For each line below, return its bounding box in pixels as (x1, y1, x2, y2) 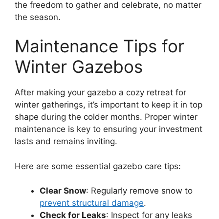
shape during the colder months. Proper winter (15, 112, 197, 122)
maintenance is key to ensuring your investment (15, 124, 202, 134)
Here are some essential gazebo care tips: (15, 161, 181, 171)
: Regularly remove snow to (86, 186, 193, 196)
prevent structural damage (40, 198, 144, 208)
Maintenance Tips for (15, 36, 184, 57)
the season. (15, 12, 61, 22)
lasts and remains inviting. (15, 136, 117, 147)
